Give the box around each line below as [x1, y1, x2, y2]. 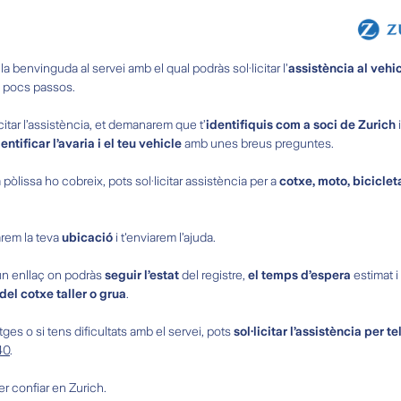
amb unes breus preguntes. [182, 136, 334, 151]
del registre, [179, 268, 248, 283]
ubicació [62, 230, 113, 245]
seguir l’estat [105, 268, 179, 283]
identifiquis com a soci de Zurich [206, 117, 396, 132]
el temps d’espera [248, 268, 351, 283]
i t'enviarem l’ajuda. [113, 230, 216, 245]
